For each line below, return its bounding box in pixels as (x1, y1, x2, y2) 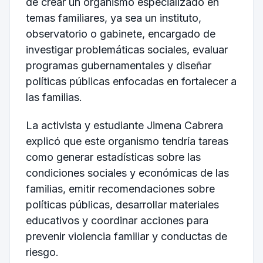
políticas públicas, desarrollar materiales (25, 198, 219, 211)
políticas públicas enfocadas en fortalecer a (25, 75, 237, 87)
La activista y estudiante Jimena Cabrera (25, 119, 223, 131)
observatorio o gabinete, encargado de (25, 27, 215, 40)
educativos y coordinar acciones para (25, 214, 208, 227)
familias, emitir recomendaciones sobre (25, 182, 215, 195)
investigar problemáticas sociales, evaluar (25, 43, 228, 56)
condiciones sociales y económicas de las (25, 166, 229, 179)
